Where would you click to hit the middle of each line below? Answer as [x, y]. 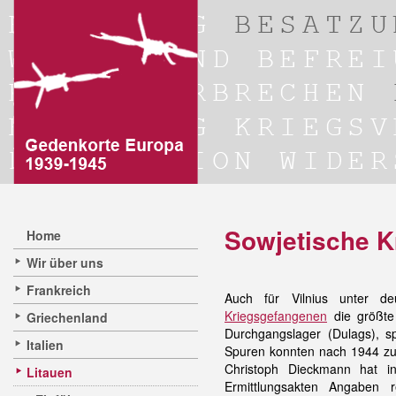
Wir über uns [65, 263]
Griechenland [67, 317]
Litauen [49, 372]
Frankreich [59, 290]
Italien [45, 345]
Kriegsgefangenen [276, 316]
